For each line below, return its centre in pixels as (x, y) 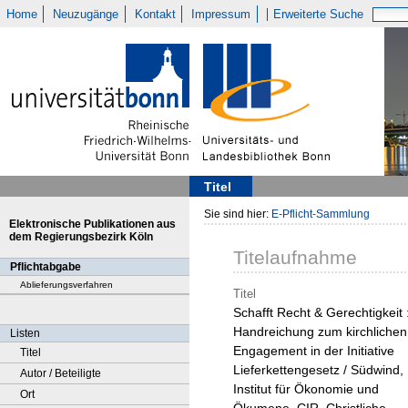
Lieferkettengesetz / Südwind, (318, 370)
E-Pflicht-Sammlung (321, 214)
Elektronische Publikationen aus (92, 224)
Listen (25, 333)
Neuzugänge (86, 14)
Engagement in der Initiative (314, 351)
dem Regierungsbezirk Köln (81, 237)
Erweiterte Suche (319, 14)
